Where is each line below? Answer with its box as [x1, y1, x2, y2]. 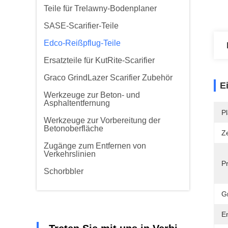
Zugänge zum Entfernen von [44, 141, 146, 150]
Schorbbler [44, 167, 83, 176]
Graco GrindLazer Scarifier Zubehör [44, 73, 173, 82]
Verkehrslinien [44, 150, 96, 158]
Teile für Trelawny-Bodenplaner [44, 4, 157, 13]
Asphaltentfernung [44, 99, 110, 107]
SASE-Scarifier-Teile [44, 21, 119, 30]
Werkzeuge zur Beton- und [44, 91, 140, 99]
